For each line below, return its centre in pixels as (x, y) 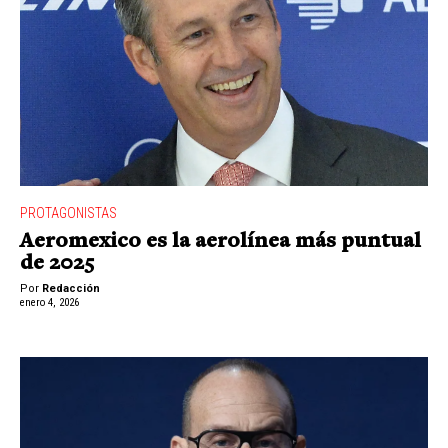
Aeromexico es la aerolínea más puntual (220, 242)
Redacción (71, 289)
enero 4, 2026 (49, 302)
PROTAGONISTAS (68, 212)
